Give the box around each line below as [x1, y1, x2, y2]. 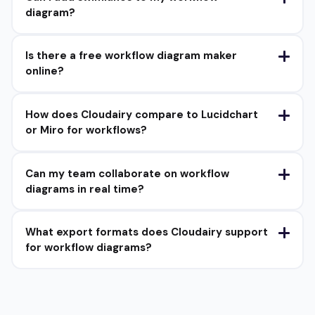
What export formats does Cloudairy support [25, 225, 268, 240]
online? [25, 64, 64, 79]
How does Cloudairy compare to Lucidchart [25, 107, 258, 122]
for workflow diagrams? [25, 240, 152, 255]
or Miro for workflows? [25, 122, 147, 137]
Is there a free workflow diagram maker [25, 49, 237, 63]
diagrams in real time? [25, 181, 144, 196]
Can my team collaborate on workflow [25, 166, 229, 181]
